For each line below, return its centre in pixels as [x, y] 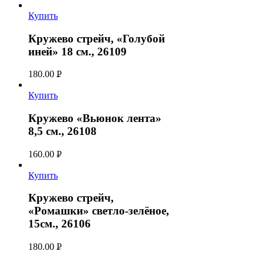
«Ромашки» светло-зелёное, [99, 211]
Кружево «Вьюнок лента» [95, 118]
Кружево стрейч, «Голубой [97, 38]
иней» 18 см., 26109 [77, 51]
